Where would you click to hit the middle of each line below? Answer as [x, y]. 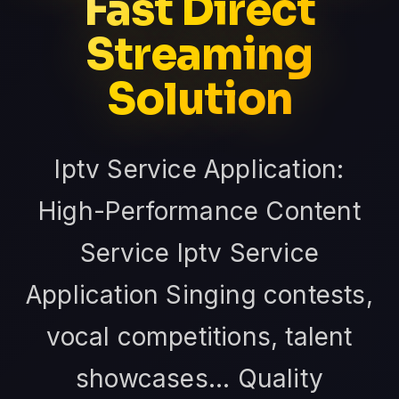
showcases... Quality [199, 378]
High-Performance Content [199, 211]
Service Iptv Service [199, 252]
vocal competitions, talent [199, 336]
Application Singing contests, [199, 294]
